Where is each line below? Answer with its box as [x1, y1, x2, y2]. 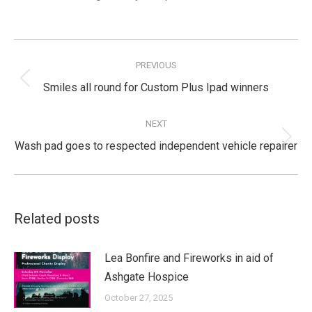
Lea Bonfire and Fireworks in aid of [104, 251, 274, 265]
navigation [14, 58, 98, 79]
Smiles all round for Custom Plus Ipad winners [43, 81, 269, 94]
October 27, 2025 [104, 292, 173, 303]
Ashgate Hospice [104, 270, 189, 283]
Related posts [14, 210, 100, 227]
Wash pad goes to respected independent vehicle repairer [15, 139, 297, 153]
